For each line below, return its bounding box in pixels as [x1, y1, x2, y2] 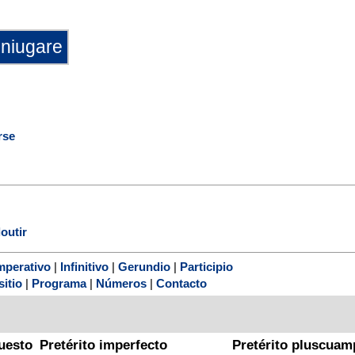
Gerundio [118, 260, 170, 274]
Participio [180, 260, 233, 274]
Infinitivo [60, 260, 109, 274]
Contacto [156, 277, 207, 291]
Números [96, 277, 147, 291]
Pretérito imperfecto [40, 338, 168, 353]
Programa [32, 277, 86, 291]
